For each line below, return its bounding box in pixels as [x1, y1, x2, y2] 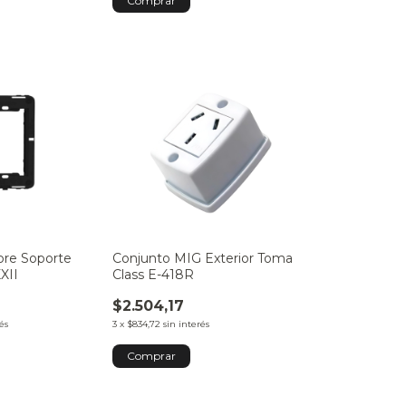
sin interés [162, 318, 209, 331]
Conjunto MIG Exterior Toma [111, 250, 293, 267]
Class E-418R [111, 266, 194, 284]
